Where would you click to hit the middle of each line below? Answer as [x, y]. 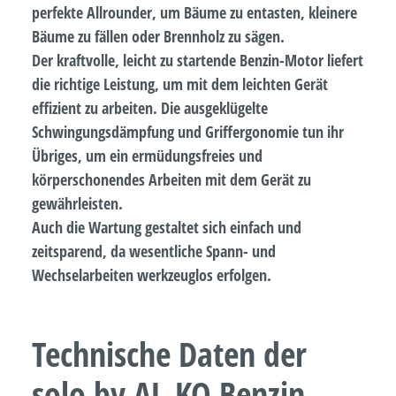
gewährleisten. [77, 203]
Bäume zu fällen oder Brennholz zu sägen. [158, 36]
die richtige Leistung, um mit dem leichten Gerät [180, 84]
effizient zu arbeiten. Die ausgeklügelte [150, 107]
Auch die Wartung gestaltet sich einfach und [167, 227]
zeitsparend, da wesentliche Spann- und [154, 251]
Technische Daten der [169, 353]
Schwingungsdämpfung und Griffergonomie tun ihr [188, 131]
